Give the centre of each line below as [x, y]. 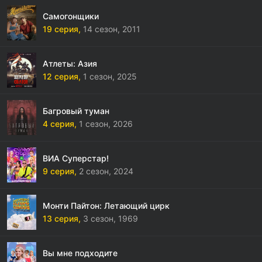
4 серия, [60, 124]
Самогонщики [71, 16]
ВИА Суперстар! [76, 158]
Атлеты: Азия [70, 63]
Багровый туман [76, 111]
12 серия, [62, 76]
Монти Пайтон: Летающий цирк [106, 206]
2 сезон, [95, 171]
